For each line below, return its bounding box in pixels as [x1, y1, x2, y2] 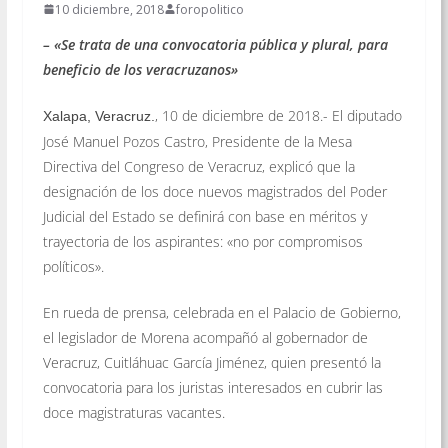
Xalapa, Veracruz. [42, 107, 155, 124]
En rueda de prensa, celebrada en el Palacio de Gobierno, [42, 302, 401, 322]
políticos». [42, 256, 104, 276]
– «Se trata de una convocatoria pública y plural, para [42, 34, 388, 54]
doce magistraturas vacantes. [42, 402, 225, 422]
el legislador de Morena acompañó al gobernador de [42, 327, 368, 347]
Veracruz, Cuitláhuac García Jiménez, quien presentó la [42, 352, 381, 372]
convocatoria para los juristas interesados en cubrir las [42, 377, 383, 397]
